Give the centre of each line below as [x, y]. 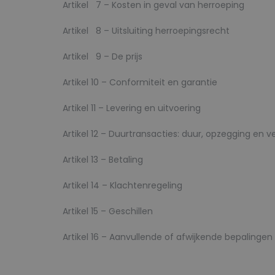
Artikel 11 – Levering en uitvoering [132, 108]
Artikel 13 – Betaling [103, 160]
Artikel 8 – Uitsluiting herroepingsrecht [146, 31]
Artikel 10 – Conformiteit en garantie [140, 82]
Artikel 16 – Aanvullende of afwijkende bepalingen [168, 237]
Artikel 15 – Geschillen [108, 211]
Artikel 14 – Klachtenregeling [122, 185]
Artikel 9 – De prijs [103, 56]
